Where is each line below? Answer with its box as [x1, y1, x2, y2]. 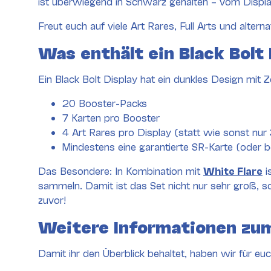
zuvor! [38, 193, 66, 205]
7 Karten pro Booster [62, 111, 160, 123]
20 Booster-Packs [62, 96, 147, 108]
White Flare [203, 164, 263, 176]
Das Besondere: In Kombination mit [38, 164, 203, 176]
